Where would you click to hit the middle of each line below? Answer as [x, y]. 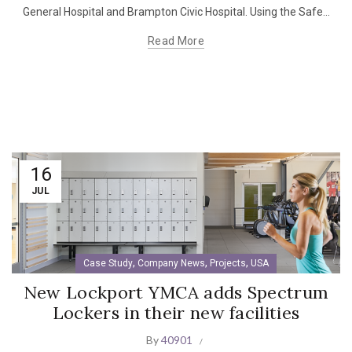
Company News [171, 263]
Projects [228, 263]
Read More [176, 40]
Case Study [108, 263]
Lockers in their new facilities [176, 312]
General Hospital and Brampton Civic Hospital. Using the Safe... [176, 11]
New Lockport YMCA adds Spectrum [176, 292]
